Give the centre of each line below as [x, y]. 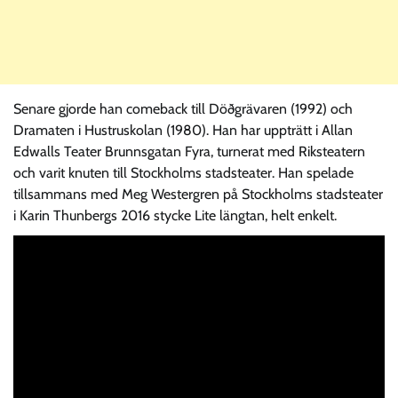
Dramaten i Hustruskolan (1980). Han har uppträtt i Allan [183, 130]
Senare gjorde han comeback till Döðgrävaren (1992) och [183, 108]
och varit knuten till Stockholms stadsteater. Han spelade [183, 172]
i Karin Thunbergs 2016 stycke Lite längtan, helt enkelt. [175, 215]
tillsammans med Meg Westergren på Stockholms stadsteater [198, 194]
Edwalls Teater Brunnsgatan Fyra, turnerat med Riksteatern [189, 151]
